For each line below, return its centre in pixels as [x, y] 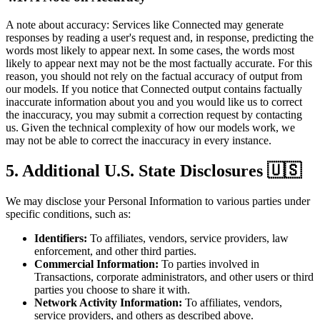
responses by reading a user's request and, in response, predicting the [160, 38]
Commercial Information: [96, 264]
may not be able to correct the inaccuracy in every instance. [139, 141]
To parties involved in [209, 264]
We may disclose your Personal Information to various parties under [158, 201]
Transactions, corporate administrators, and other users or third [174, 276]
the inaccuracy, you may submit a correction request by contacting [154, 115]
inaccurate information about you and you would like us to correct [154, 102]
